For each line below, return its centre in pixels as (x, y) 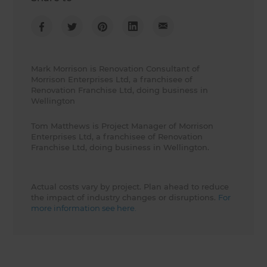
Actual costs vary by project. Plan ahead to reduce (130, 187)
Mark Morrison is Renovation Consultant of (116, 69)
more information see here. (84, 208)
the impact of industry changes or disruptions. (125, 198)
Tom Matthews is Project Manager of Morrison (122, 126)
